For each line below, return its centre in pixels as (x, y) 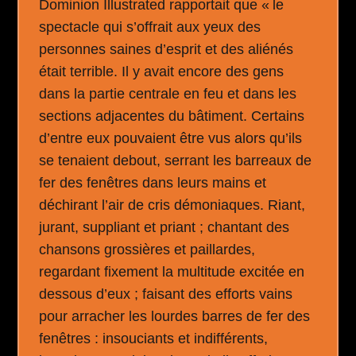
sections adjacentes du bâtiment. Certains (172, 116)
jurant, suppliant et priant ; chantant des (164, 227)
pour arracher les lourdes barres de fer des (175, 316)
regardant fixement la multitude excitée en (172, 271)
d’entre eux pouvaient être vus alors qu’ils (171, 138)
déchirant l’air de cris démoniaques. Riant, (172, 205)
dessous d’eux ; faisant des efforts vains (166, 294)
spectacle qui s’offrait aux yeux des (150, 27)
